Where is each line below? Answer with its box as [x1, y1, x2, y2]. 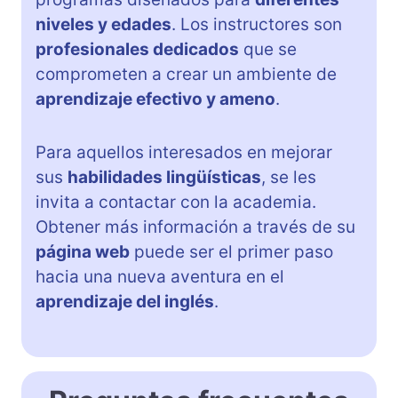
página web [36, 241, 130, 262]
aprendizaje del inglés [36, 291, 214, 312]
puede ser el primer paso [130, 241, 333, 262]
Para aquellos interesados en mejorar [36, 141, 332, 163]
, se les [261, 166, 316, 187]
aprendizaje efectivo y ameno [36, 88, 275, 109]
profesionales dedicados [36, 38, 239, 60]
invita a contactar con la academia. [36, 191, 316, 212]
